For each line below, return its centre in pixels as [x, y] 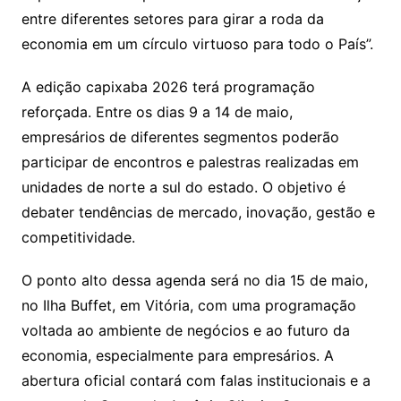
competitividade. [78, 237]
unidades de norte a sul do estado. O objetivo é [183, 187]
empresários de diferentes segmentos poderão [180, 137]
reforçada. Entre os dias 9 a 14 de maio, [157, 111]
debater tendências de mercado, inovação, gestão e [198, 212]
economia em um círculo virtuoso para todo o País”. [197, 43]
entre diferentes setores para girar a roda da [172, 18]
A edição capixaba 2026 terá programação [168, 86]
